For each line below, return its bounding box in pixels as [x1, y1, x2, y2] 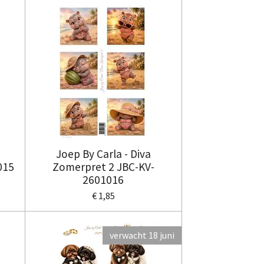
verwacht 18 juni [110, 229, 174, 241]
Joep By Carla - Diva [55, 146, 151, 161]
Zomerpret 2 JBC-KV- [52, 159, 154, 174]
